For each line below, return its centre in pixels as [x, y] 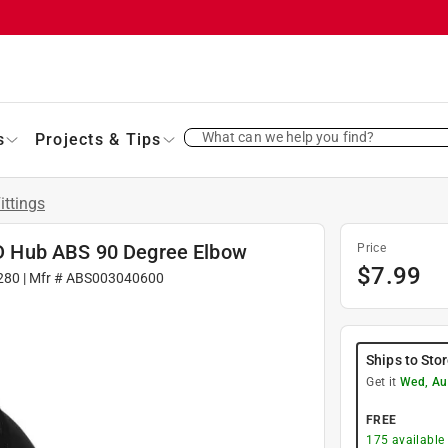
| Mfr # [42, 277]
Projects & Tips [98, 139]
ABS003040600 [114, 277]
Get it [383, 381]
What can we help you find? [288, 136]
